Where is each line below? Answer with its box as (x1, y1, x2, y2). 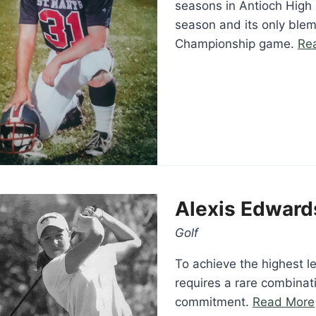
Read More (253, 295, 315, 310)
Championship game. (175, 37, 298, 51)
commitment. (175, 295, 253, 310)
